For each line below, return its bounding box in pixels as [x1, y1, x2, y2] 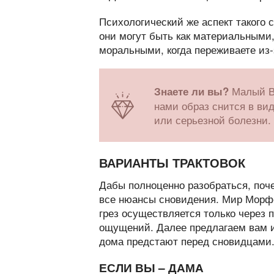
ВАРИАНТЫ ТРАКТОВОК [99, 153, 245, 171]
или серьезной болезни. [154, 111, 271, 127]
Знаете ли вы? [154, 83, 232, 98]
